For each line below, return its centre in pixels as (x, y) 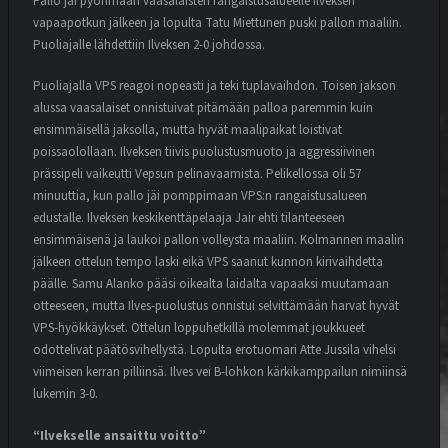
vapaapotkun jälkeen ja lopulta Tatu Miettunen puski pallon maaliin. (217, 22)
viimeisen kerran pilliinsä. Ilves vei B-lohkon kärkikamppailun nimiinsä (220, 372)
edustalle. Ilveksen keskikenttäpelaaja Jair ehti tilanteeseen (189, 218)
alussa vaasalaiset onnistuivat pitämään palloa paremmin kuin (203, 108)
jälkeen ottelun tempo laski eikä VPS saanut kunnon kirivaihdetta (208, 262)
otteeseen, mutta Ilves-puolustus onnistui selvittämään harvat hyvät (216, 306)
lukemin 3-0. (65, 394)
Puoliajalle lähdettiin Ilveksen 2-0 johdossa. (149, 44)
